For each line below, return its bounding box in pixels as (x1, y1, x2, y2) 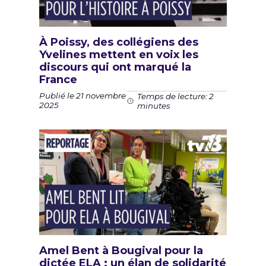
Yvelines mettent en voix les (39, 47, 198, 61)
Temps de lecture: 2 (137, 91, 214, 101)
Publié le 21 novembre (39, 91, 126, 101)
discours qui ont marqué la (39, 60, 191, 74)
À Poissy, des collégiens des (39, 35, 198, 49)
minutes (137, 100, 170, 110)
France (39, 72, 77, 86)
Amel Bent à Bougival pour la (39, 243, 203, 257)
